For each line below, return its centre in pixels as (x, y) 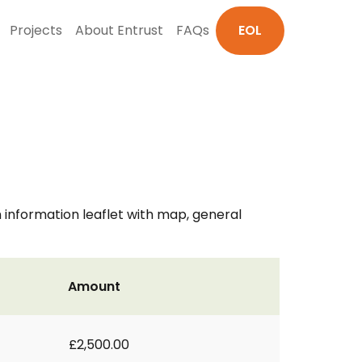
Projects (36, 30)
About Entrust (119, 30)
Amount (94, 286)
